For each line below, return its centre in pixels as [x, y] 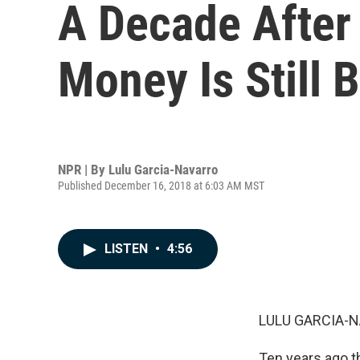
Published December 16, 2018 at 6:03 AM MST [161, 185]
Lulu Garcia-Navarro [163, 169]
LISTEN [128, 249]
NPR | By [83, 169]
